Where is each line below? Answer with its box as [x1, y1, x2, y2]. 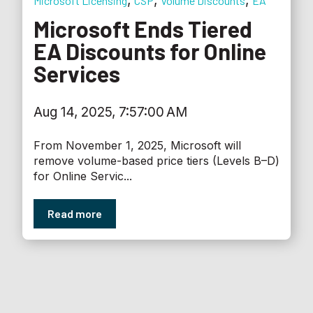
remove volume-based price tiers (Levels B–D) [34, 153, 279, 168]
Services [34, 59, 120, 87]
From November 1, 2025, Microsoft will [34, 138, 241, 152]
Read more [48, 206, 102, 220]
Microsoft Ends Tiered [34, 15, 252, 42]
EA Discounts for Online [34, 37, 266, 64]
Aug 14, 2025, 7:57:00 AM [34, 104, 187, 121]
